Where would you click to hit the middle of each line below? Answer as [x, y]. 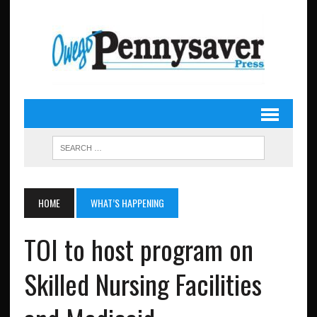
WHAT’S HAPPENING [127, 203]
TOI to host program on [138, 249]
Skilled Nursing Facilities [143, 284]
